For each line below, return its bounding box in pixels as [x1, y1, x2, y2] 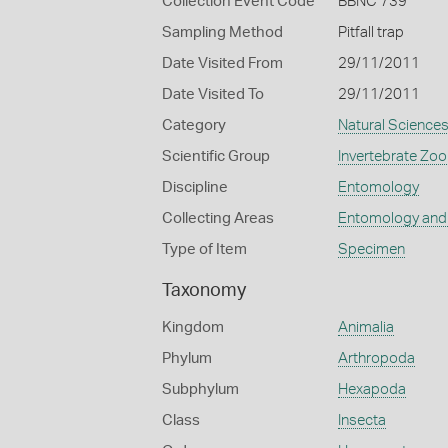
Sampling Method [162, 25, 283, 40]
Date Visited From [162, 56, 283, 71]
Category [162, 118, 226, 133]
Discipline [162, 180, 228, 195]
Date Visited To [162, 87, 264, 102]
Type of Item [162, 242, 247, 257]
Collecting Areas [162, 211, 274, 226]
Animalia [337, 320, 394, 335]
